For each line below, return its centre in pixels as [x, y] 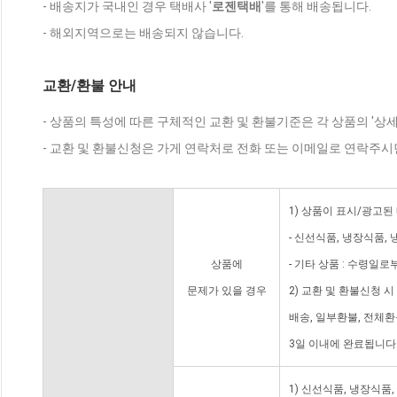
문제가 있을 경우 [226, 291]
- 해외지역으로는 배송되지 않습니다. [143, 33]
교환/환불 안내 [90, 86]
